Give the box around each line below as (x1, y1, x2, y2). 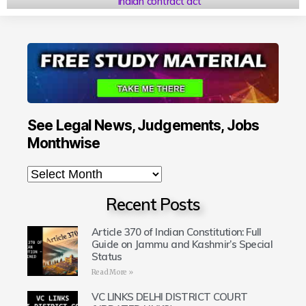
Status (91, 249, 122, 263)
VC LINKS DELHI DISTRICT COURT (91, 290, 248, 303)
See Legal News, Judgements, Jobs (27, 116, 260, 134)
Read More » (91, 267, 133, 277)
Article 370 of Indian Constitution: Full (91, 225, 262, 238)
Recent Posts (105, 193, 201, 214)
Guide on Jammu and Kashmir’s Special (91, 237, 273, 251)
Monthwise (27, 134, 100, 152)
